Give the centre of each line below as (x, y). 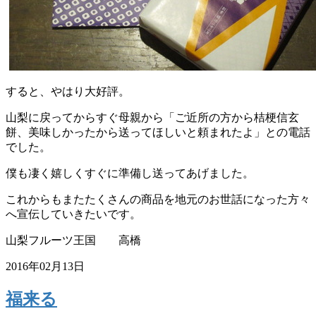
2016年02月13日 (45, 266)
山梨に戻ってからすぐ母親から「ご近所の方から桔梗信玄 (152, 117)
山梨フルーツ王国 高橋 (73, 240)
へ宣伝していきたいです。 (73, 214)
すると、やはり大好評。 (68, 91)
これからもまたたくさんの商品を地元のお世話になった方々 (158, 199)
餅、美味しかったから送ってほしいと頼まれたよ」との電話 (158, 132)
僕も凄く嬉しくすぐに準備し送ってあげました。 (130, 173)
